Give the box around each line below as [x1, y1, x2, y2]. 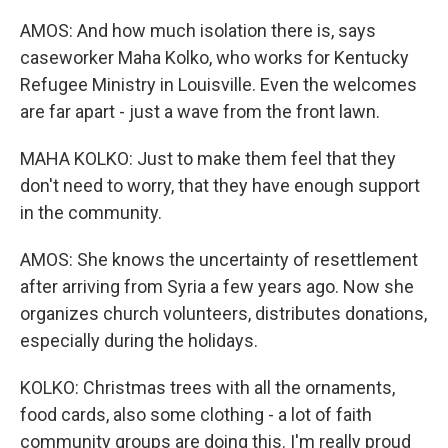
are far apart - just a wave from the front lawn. [20, 101, 380, 122]
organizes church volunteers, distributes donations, [20, 303, 427, 324]
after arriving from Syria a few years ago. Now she [20, 276, 414, 297]
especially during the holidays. [20, 330, 258, 351]
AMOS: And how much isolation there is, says [20, 20, 376, 41]
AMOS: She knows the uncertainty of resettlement [20, 249, 418, 270]
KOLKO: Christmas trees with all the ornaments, [20, 377, 395, 398]
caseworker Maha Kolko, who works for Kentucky [20, 47, 409, 68]
